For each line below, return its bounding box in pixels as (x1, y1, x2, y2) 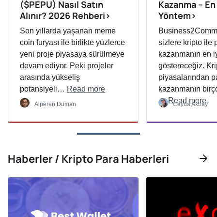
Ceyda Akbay (173, 101, 208, 108)
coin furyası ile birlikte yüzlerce (20, 38, 125, 46)
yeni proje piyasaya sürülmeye (20, 50, 124, 58)
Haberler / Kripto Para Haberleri (8, 152, 169, 166)
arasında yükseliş (20, 73, 80, 81)
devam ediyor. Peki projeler (20, 62, 113, 70)
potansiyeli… (20, 85, 67, 93)
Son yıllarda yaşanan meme (20, 27, 116, 35)
